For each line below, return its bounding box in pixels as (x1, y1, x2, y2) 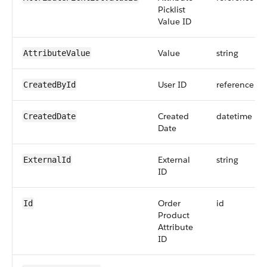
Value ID (158, 16, 191, 27)
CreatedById (23, 80, 76, 89)
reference (216, 79, 254, 90)
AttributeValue (23, 48, 90, 58)
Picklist (158, 4, 185, 15)
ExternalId (23, 155, 71, 164)
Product (158, 210, 190, 221)
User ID (158, 79, 187, 90)
